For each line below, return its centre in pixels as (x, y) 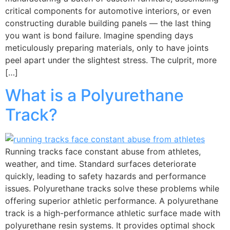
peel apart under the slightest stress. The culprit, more (111, 60)
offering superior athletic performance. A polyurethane (112, 201)
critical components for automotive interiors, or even (108, 11)
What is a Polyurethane (94, 95)
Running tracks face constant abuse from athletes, (103, 152)
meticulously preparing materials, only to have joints (107, 48)
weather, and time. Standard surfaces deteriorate (101, 164)
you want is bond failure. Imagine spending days (99, 36)
